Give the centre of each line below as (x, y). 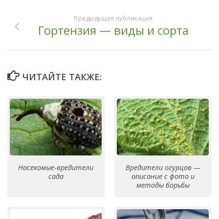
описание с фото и (163, 176)
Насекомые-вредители (56, 168)
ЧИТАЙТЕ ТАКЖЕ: (62, 77)
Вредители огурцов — (163, 168)
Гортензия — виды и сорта (113, 30)
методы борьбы (163, 185)
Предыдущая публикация (113, 18)
